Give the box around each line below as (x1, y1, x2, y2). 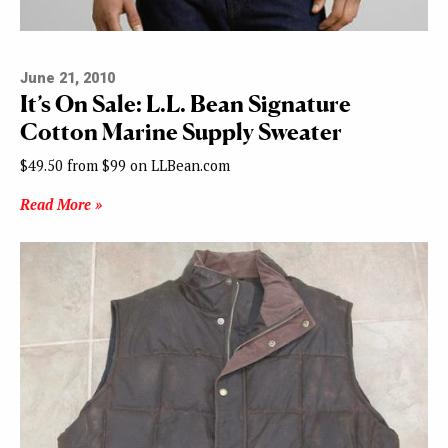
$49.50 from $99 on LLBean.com (20, 155, 230, 175)
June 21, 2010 (20, 69, 115, 87)
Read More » (20, 194, 102, 214)
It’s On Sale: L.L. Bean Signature (20, 88, 351, 118)
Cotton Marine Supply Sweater (20, 116, 342, 146)
